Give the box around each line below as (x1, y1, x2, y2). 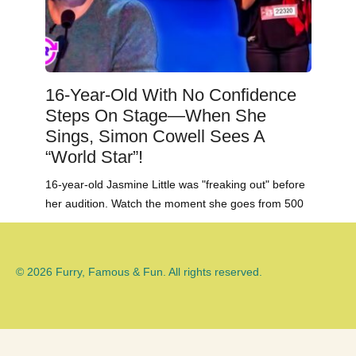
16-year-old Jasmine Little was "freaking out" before (44, 178, 305, 192)
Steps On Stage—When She (44, 106, 266, 126)
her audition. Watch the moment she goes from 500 (44, 197, 304, 211)
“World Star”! (44, 147, 143, 168)
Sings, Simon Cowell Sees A (44, 126, 265, 147)
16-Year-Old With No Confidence (44, 85, 296, 106)
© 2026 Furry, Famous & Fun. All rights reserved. (16, 265, 262, 278)
